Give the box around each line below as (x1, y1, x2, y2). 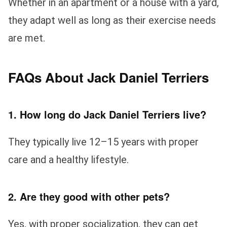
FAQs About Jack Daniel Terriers (8, 68, 209, 87)
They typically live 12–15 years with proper (8, 135, 199, 148)
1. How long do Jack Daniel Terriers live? (8, 106, 206, 122)
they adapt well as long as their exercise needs (8, 14, 216, 27)
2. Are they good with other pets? (8, 188, 170, 204)
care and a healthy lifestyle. (8, 153, 129, 166)
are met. (8, 32, 45, 45)
